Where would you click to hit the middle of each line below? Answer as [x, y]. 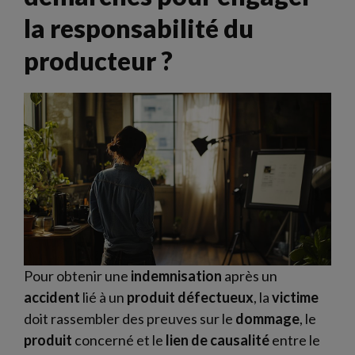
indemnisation [176, 276]
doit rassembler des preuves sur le [130, 319]
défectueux [216, 298]
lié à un [103, 298]
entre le [295, 340]
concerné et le [119, 340]
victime [295, 298]
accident [52, 298]
